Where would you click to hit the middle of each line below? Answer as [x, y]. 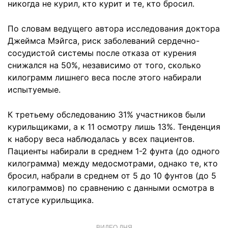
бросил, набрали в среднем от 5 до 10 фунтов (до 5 [112, 176]
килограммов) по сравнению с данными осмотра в [111, 188]
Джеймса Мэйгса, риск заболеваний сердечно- [104, 41]
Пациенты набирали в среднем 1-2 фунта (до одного [114, 151]
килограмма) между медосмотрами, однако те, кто [113, 163]
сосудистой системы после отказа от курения [102, 53]
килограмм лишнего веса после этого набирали [105, 77]
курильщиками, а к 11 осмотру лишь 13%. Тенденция [114, 127]
